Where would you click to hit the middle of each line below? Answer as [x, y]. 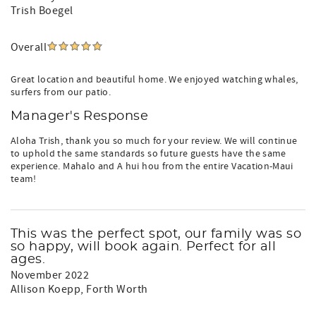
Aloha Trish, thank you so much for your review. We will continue [154, 141]
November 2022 [50, 275]
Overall [29, 47]
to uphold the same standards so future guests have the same [148, 154]
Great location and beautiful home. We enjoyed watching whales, [154, 80]
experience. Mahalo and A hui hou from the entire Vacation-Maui [152, 166]
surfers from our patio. [61, 92]
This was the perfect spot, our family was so [156, 234]
